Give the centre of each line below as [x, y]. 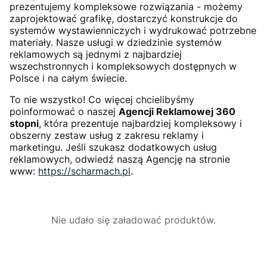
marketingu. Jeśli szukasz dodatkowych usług [113, 147]
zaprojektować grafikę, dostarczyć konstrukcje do [124, 18]
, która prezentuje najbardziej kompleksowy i [140, 123]
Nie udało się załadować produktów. [133, 220]
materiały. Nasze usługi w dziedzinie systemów [116, 42]
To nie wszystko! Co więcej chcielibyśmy [102, 99]
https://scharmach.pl [84, 171]
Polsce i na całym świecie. [68, 78]
